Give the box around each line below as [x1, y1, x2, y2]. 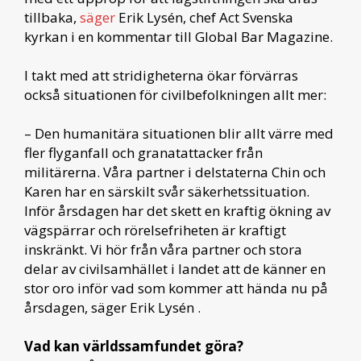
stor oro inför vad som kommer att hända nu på [24, 278, 328, 297]
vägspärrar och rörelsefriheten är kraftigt [24, 220, 286, 239]
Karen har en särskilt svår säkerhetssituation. [24, 181, 309, 201]
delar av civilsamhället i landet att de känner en [24, 259, 326, 278]
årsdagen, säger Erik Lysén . [24, 297, 201, 317]
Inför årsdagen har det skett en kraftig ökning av [24, 201, 330, 220]
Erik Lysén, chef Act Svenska [115, 7, 293, 27]
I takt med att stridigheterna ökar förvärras [24, 65, 298, 85]
